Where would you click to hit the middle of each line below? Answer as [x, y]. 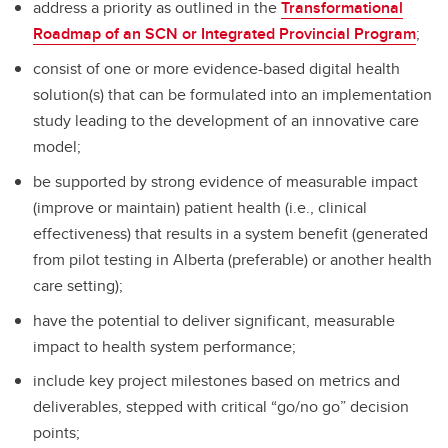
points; [56, 433]
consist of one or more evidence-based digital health [216, 68]
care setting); [78, 285]
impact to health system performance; [164, 346]
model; [57, 146]
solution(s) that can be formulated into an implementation [232, 94]
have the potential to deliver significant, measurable [214, 320]
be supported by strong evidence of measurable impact [225, 181]
